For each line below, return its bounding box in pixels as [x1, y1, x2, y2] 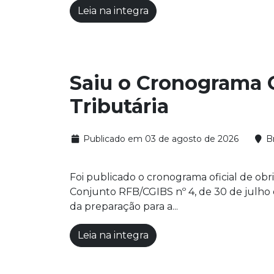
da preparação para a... [70, 201, 178, 213]
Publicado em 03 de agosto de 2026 [80, 133, 239, 145]
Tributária [70, 94, 169, 119]
